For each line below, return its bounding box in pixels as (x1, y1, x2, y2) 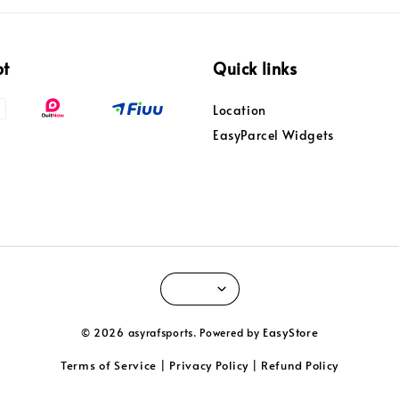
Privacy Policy (169, 356, 248, 373)
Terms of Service (60, 356, 158, 373)
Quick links (213, 57, 297, 80)
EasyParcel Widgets (213, 126, 334, 144)
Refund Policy (261, 356, 339, 373)
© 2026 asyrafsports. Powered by (80, 324, 264, 339)
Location (213, 102, 266, 119)
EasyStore (263, 323, 319, 340)
